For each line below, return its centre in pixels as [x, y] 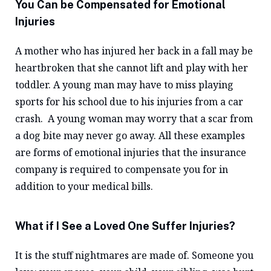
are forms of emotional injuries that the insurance [131, 152]
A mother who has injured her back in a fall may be [134, 51]
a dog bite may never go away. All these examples [130, 135]
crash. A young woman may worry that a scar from [134, 119]
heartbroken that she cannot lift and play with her [132, 68]
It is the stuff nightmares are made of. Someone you [134, 255]
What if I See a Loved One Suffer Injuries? [125, 226]
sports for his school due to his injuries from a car [129, 102]
